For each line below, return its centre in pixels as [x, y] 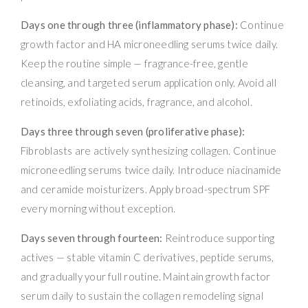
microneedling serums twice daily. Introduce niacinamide [151, 169]
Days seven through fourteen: [92, 238]
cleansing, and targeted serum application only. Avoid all [148, 82]
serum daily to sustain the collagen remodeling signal [142, 295]
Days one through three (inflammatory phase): [129, 24]
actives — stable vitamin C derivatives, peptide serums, [147, 257]
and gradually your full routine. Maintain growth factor [146, 276]
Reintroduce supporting [219, 238]
